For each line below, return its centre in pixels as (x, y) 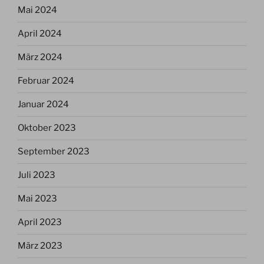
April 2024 (40, 34)
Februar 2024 (46, 81)
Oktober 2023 (47, 128)
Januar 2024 (43, 105)
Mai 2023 (37, 199)
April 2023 (40, 222)
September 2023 (54, 152)
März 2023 (40, 246)
